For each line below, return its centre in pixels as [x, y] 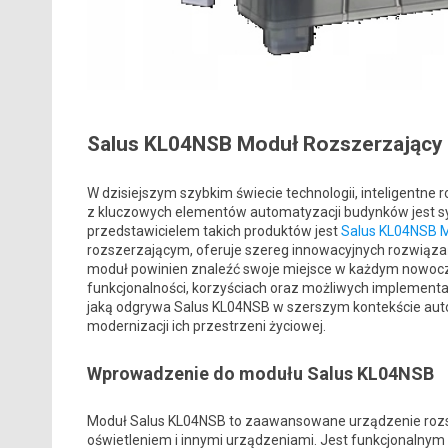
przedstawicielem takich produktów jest [213, 231]
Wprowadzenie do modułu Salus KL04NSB [260, 374]
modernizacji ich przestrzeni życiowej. [206, 326]
